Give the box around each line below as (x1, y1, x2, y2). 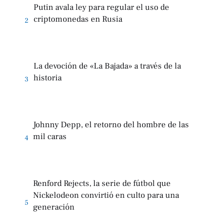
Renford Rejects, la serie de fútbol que (33, 178, 171, 189)
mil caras (33, 131, 67, 142)
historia (34, 72, 62, 83)
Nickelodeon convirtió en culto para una (33, 189, 179, 201)
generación (33, 201, 74, 213)
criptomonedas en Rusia (34, 13, 122, 25)
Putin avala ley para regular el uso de (34, 1, 169, 13)
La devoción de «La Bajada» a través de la (34, 60, 181, 72)
